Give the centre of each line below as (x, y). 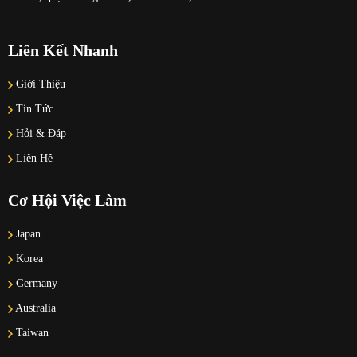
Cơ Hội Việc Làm (67, 200)
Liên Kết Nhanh (63, 50)
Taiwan (31, 333)
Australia (34, 308)
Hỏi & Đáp (39, 133)
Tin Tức (33, 109)
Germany (35, 283)
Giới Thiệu (39, 84)
